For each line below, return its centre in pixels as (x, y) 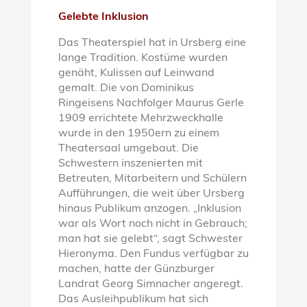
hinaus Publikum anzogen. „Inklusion (149, 209)
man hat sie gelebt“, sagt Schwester (150, 239)
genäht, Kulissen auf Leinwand (136, 73)
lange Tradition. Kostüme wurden (143, 58)
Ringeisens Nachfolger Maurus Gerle (151, 103)
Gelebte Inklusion (103, 17)
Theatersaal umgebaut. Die (128, 148)
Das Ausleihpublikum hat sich (133, 299)
